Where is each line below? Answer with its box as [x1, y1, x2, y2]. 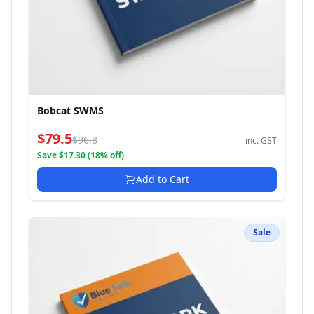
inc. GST [245, 135, 277, 146]
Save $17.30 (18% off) [37, 149, 124, 161]
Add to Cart [136, 172, 189, 186]
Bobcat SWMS [37, 104, 104, 117]
